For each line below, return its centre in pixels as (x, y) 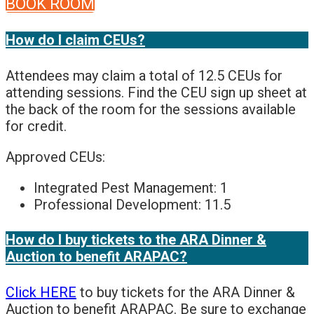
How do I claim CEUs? (75, 40)
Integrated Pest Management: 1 (131, 187)
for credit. (38, 126)
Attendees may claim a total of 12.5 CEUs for (144, 75)
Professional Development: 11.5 (132, 204)
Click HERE (41, 292)
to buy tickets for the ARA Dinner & (186, 292)
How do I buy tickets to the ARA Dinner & (136, 240)
